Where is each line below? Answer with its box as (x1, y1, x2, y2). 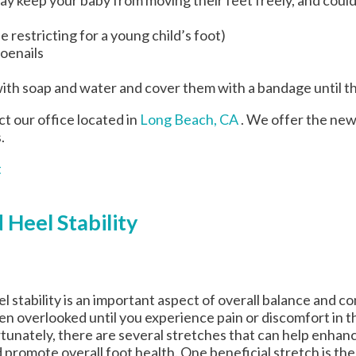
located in (75, 110, 140, 128)
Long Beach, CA (140, 110, 238, 128)
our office (14, 110, 75, 128)
